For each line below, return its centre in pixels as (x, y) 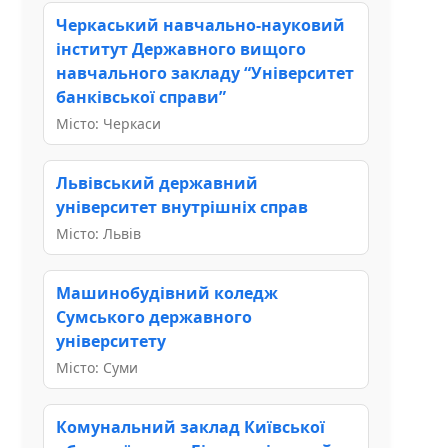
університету (111, 340)
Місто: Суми (97, 367)
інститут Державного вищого (181, 48)
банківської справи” (141, 96)
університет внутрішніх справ (182, 206)
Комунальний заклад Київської (190, 426)
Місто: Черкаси (108, 123)
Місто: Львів (98, 233)
